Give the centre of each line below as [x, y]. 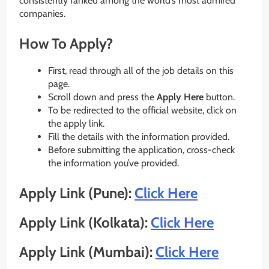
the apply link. [76, 124]
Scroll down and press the [102, 97]
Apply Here [181, 97]
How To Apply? [66, 44]
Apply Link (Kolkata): [85, 222]
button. [220, 97]
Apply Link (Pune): [77, 193]
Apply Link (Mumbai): [87, 252]
